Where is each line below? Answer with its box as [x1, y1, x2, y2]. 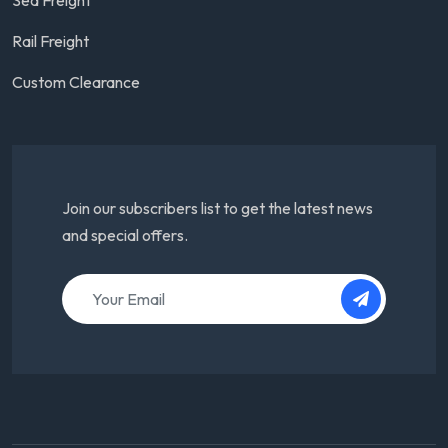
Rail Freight [12, 30, 89, 51]
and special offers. [62, 224, 188, 245]
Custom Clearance [12, 71, 140, 92]
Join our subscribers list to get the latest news [62, 197, 373, 218]
